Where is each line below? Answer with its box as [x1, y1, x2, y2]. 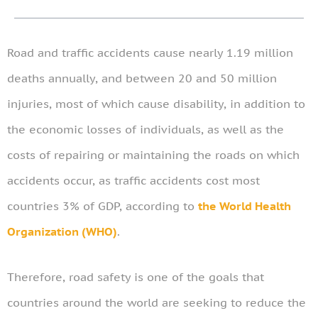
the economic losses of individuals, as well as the [7, 122, 284, 137]
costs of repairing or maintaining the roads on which [7, 148, 300, 163]
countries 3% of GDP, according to [7, 199, 198, 214]
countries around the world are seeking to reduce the [7, 295, 306, 310]
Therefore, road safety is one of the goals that [7, 270, 264, 285]
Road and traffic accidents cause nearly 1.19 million [7, 45, 293, 60]
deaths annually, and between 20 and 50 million [7, 71, 277, 86]
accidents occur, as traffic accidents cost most [7, 173, 260, 188]
